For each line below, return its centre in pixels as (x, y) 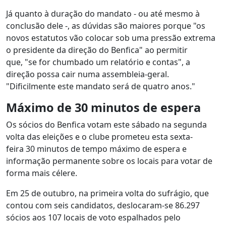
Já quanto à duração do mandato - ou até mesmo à (103, 14)
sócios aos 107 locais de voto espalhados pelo (93, 217)
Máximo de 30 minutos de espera (103, 107)
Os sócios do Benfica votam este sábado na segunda (106, 125)
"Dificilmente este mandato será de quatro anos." (101, 86)
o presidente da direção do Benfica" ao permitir (97, 50)
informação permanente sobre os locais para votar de (109, 161)
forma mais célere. (42, 173)
